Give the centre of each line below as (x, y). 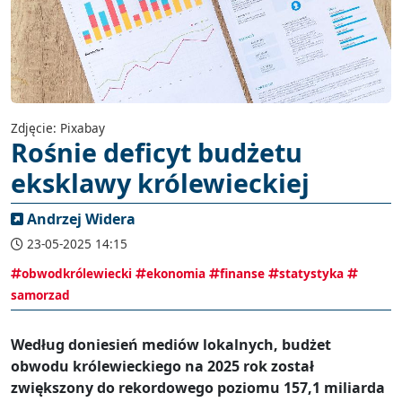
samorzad (40, 295)
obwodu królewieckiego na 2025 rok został (162, 366)
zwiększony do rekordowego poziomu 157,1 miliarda (198, 388)
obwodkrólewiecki (77, 273)
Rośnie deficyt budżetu (157, 152)
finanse (242, 273)
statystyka (311, 273)
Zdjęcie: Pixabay (58, 128)
